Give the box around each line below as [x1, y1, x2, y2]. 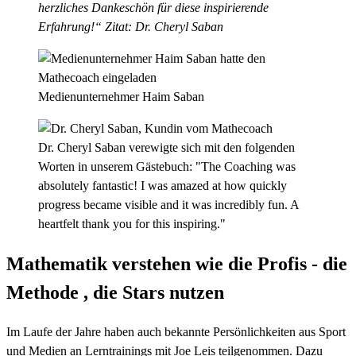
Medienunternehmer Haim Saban [38, 90, 204, 104]
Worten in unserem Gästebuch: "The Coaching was [38, 160, 296, 174]
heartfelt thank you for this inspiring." [38, 217, 226, 231]
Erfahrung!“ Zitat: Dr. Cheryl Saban [38, 20, 223, 34]
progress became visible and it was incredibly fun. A [38, 198, 299, 212]
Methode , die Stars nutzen [6, 282, 224, 304]
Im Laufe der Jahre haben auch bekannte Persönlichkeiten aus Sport [6, 325, 346, 339]
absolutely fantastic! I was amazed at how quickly [38, 179, 287, 193]
